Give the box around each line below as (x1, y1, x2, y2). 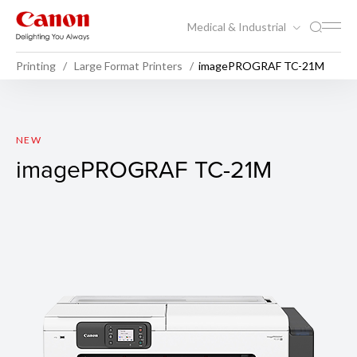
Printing (16, 58, 56, 73)
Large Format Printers (74, 58, 182, 73)
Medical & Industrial (187, 19, 288, 33)
